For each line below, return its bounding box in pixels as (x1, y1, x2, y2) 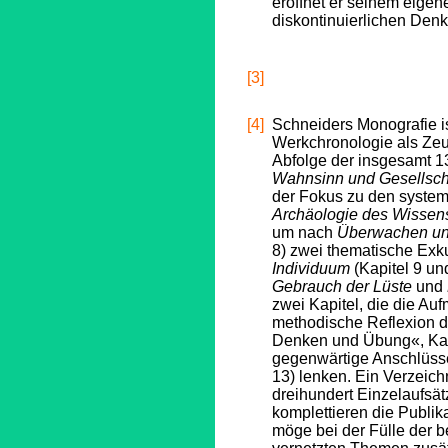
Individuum (272, 260, 350, 277)
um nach (272, 224, 337, 241)
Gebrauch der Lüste (272, 278, 412, 295)
